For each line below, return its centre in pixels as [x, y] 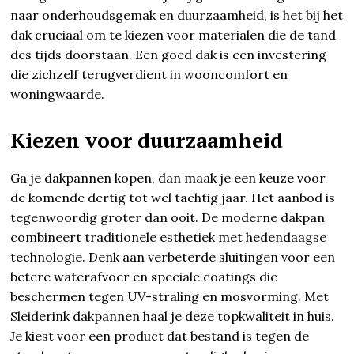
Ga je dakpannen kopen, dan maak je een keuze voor [168, 177]
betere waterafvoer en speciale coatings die [144, 276]
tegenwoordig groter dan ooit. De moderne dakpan [168, 217]
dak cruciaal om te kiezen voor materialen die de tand [173, 34]
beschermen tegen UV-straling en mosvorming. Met [170, 296]
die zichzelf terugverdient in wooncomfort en [149, 74]
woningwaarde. [58, 94]
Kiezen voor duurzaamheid [147, 139]
